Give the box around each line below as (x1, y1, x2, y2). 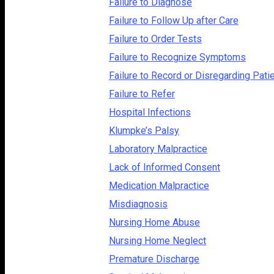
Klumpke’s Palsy (109, 124, 179, 136)
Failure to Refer (109, 87, 175, 100)
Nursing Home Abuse (109, 216, 200, 228)
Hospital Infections (109, 106, 191, 118)
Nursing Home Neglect (109, 234, 206, 246)
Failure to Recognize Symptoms (109, 51, 246, 63)
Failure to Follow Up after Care (109, 14, 239, 26)
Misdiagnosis (109, 198, 168, 210)
